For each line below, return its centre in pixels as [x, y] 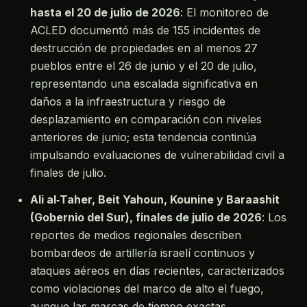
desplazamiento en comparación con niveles [146, 119]
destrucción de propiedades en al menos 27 [144, 48]
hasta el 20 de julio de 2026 [105, 12]
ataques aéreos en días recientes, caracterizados [157, 270]
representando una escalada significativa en [144, 83]
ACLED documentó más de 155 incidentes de [145, 30]
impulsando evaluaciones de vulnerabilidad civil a [157, 155]
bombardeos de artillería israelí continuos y [143, 253]
